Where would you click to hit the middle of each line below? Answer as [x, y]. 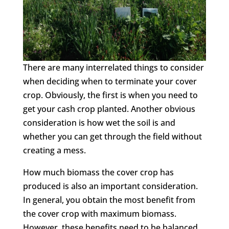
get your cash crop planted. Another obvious [109, 109]
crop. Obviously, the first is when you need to [110, 95]
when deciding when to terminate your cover [110, 82]
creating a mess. [54, 151]
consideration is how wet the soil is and [99, 123]
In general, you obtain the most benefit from [109, 200]
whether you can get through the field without [112, 137]
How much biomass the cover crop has [98, 173]
